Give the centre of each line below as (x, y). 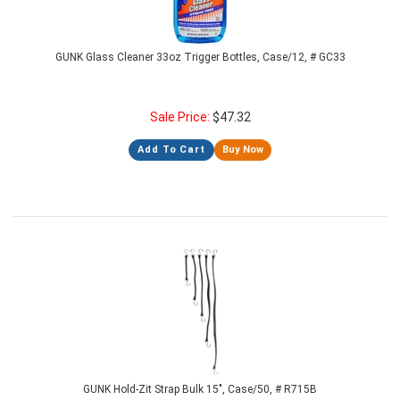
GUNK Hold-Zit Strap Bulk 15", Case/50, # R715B (200, 389)
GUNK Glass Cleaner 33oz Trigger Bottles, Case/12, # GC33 (200, 57)
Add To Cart (171, 150)
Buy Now (242, 150)
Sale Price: (181, 117)
